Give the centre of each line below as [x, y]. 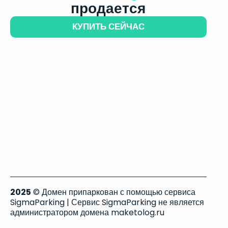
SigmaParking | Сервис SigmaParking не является [107, 202]
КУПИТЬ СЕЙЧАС [108, 26]
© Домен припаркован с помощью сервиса [113, 192]
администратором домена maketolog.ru [87, 212]
